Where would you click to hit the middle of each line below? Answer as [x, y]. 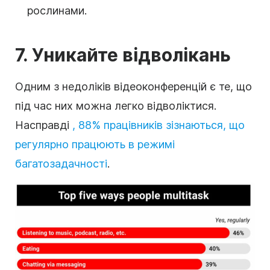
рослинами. [57, 10]
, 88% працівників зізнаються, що [159, 125]
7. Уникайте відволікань [123, 55]
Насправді [44, 125]
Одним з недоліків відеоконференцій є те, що [133, 86]
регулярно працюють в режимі [95, 144]
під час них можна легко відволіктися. [116, 105]
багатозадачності [61, 163]
